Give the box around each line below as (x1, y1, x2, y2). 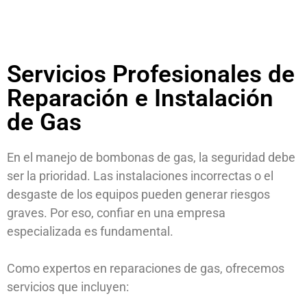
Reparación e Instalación (7, 84, 273, 113)
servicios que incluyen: (7, 280, 129, 295)
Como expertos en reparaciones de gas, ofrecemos (7, 261, 284, 276)
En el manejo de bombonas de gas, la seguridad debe (7, 150, 295, 165)
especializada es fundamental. (7, 224, 173, 239)
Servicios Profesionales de (7, 60, 295, 89)
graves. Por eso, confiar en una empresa (7, 206, 225, 221)
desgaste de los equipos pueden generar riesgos (7, 187, 270, 202)
